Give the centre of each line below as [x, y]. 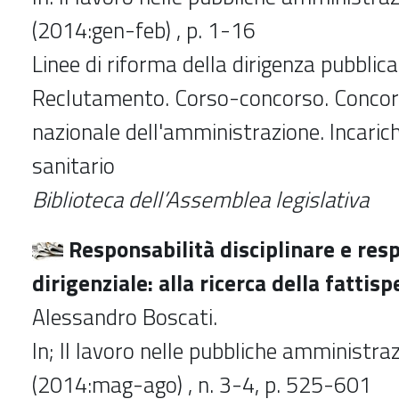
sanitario [73, 165]
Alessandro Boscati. [125, 317]
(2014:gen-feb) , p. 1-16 [144, 30]
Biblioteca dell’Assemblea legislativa [200, 199]
